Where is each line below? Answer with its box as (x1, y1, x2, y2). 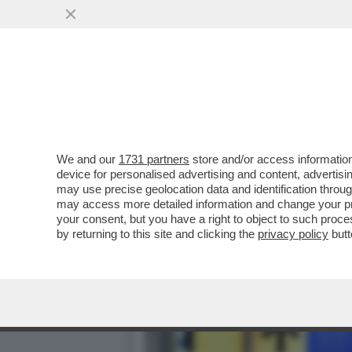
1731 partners (119, 152, 189, 166)
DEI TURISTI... (143, 86, 248, 104)
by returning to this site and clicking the (57, 227, 258, 240)
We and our (57, 152, 119, 166)
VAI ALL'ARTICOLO (167, 119, 278, 134)
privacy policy (258, 227, 328, 240)
